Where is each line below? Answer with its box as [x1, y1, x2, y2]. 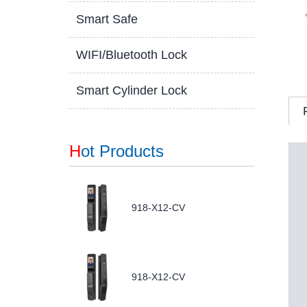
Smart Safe [75, 12, 138, 26]
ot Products [80, 142, 164, 160]
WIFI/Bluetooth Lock [75, 48, 187, 62]
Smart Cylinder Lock [75, 84, 187, 97]
